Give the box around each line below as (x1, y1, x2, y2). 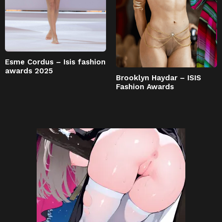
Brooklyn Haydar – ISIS (116, 73, 201, 82)
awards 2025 (5, 66, 53, 76)
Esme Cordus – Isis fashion (5, 57, 106, 67)
